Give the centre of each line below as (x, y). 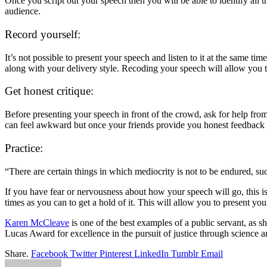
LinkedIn (151, 253)
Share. (17, 253)
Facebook (49, 253)
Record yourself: (43, 35)
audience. (23, 11)
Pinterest (116, 253)
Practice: (24, 148)
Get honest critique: (49, 91)
